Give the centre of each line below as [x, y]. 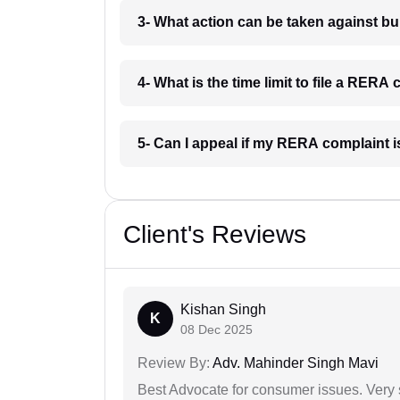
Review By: [174, 363]
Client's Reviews [215, 235]
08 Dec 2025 [217, 330]
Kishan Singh [223, 310]
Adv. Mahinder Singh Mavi [294, 363]
